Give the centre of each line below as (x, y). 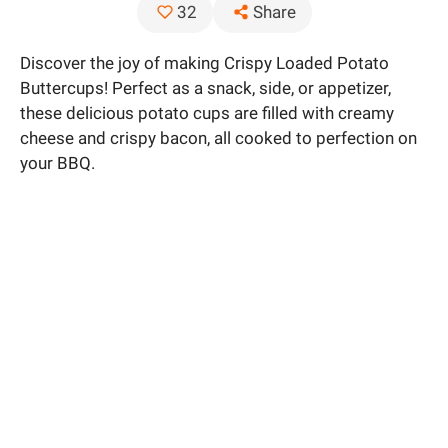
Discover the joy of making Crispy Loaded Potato (204, 62)
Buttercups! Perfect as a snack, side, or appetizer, (205, 87)
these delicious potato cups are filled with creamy (207, 112)
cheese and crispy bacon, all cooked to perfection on (218, 137)
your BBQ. (57, 162)
